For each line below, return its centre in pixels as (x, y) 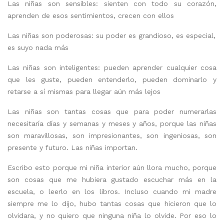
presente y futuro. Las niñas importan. (72, 147)
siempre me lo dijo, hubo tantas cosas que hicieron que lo (112, 203)
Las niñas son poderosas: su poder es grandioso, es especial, (111, 35)
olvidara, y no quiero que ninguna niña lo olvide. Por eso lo (112, 215)
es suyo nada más (38, 47)
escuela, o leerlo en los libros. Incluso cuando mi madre (112, 191)
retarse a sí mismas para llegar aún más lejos (84, 91)
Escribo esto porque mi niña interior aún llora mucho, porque (112, 167)
